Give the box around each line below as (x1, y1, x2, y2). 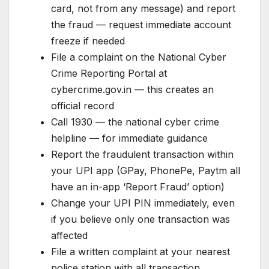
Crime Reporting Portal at (51, 67, 167, 79)
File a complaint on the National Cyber (51, 50, 226, 63)
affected (51, 229, 88, 241)
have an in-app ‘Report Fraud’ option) (51, 180, 225, 193)
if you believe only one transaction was (51, 213, 230, 225)
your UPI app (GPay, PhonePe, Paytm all (51, 164, 240, 177)
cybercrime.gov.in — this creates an (51, 83, 214, 95)
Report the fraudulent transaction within (51, 148, 234, 160)
